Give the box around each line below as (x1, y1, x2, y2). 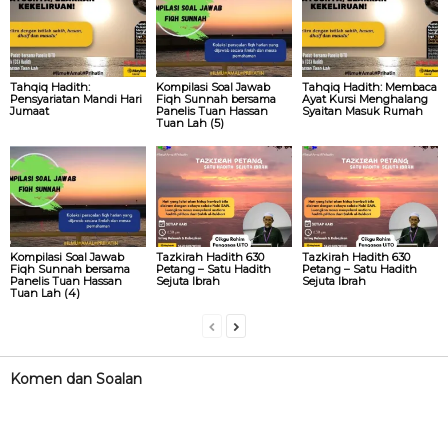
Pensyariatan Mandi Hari (10, 91, 142, 106)
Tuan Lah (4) (10, 286, 80, 301)
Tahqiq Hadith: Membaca (301, 79, 437, 94)
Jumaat (10, 103, 49, 118)
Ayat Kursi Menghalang (301, 91, 428, 106)
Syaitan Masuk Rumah (301, 103, 423, 118)
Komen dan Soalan (10, 370, 142, 389)
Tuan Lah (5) (155, 115, 224, 130)
